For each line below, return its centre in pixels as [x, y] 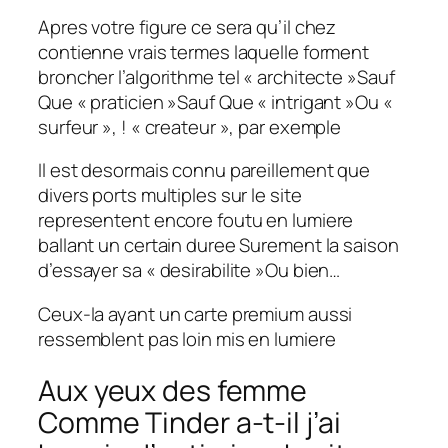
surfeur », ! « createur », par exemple [190, 126]
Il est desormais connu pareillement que [204, 170]
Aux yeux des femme [173, 391]
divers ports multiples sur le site [170, 195]
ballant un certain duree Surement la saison [218, 245]
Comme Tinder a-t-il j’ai [189, 423]
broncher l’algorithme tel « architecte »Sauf [216, 76]
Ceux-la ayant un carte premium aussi [195, 313]
